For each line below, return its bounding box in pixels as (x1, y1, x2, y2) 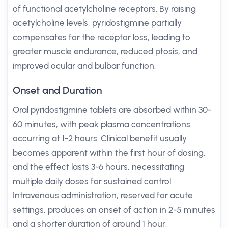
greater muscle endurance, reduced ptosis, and (13, 46, 197, 56)
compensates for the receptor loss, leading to (13, 32, 190, 42)
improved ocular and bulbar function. (13, 61, 156, 71)
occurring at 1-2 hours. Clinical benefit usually (13, 133, 187, 144)
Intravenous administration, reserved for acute (13, 190, 193, 201)
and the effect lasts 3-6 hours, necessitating (13, 162, 184, 172)
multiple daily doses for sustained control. (13, 176, 173, 186)
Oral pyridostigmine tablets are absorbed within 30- (13, 105, 211, 115)
